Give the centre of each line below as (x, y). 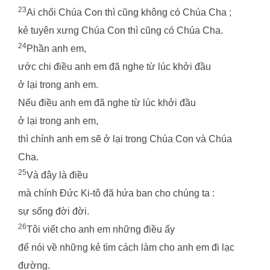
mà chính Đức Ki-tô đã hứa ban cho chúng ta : (116, 193)
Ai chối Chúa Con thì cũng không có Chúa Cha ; (129, 12)
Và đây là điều (57, 175)
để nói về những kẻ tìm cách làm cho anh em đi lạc (126, 247)
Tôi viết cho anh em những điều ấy (101, 229)
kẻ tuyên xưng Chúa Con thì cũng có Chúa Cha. (121, 30)
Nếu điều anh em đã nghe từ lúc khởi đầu (107, 102)
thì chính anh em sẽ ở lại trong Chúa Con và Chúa (125, 139)
